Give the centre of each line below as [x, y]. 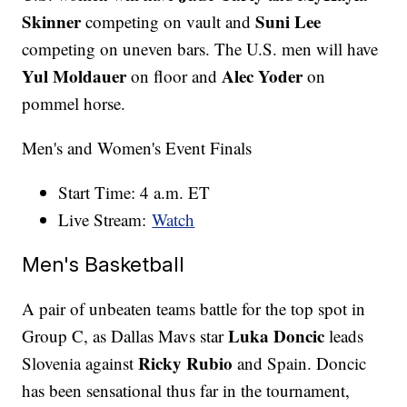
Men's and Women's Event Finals [137, 147]
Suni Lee [288, 21]
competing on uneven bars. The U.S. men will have [200, 48]
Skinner [52, 21]
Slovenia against [80, 362]
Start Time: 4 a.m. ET [134, 192]
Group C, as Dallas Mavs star [125, 335]
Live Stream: [105, 219]
